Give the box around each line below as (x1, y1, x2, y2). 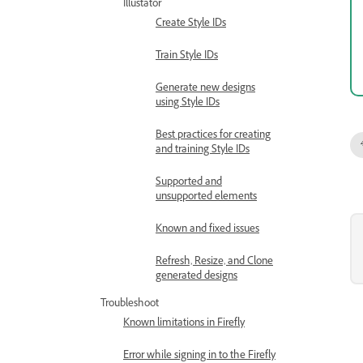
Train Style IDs (156, 49, 218, 65)
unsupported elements (156, 190, 257, 206)
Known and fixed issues (156, 222, 259, 238)
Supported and (156, 175, 222, 191)
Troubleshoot (100, 297, 159, 313)
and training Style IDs (156, 143, 250, 159)
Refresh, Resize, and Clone (156, 254, 273, 271)
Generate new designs (156, 81, 255, 97)
